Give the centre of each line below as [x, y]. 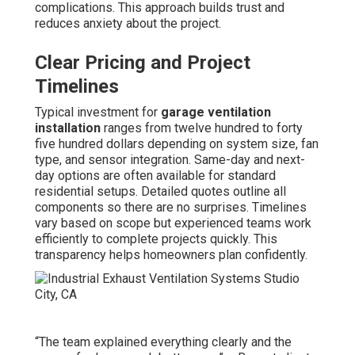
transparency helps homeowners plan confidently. [171, 254]
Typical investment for [98, 112]
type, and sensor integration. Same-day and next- [170, 159]
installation [68, 128]
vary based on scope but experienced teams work [173, 223]
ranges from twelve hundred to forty [202, 128]
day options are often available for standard [155, 175]
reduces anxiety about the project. [128, 23]
